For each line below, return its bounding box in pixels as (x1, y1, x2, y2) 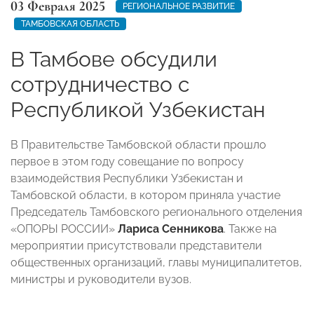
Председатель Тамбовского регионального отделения (11, 205, 302, 219)
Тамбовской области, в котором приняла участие (11, 188, 280, 202)
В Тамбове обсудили (11, 46, 217, 71)
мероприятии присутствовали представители (11, 238, 262, 252)
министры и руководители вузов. (11, 272, 191, 286)
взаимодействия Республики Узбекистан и (11, 171, 243, 185)
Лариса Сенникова (118, 221, 224, 235)
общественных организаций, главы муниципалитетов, (11, 255, 302, 269)
